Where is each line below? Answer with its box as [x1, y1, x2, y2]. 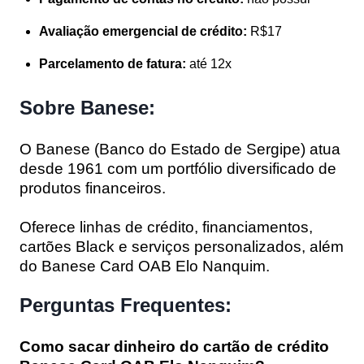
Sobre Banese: [19, 96, 155, 119]
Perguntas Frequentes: [19, 293, 232, 316]
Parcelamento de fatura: [39, 56, 186, 71]
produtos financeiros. [19, 179, 166, 197]
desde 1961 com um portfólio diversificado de [19, 159, 336, 177]
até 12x [186, 56, 232, 71]
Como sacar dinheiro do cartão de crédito [19, 337, 329, 355]
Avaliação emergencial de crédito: [39, 24, 247, 38]
